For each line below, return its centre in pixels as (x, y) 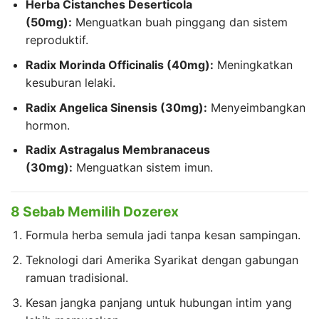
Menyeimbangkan (256, 107)
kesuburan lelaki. (70, 82)
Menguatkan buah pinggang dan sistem (179, 22)
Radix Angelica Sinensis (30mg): (116, 107)
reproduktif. (57, 40)
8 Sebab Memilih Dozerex (95, 211)
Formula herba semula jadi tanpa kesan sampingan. (163, 235)
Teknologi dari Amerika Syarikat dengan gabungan (162, 260)
